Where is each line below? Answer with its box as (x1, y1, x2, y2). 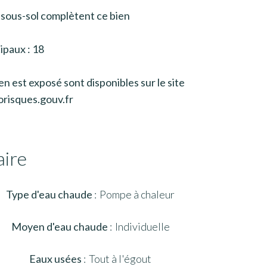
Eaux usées (29, 252, 83, 265)
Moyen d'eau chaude (11, 220, 110, 233)
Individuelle (114, 220, 170, 233)
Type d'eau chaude (6, 188, 94, 201)
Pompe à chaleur (100, 188, 175, 201)
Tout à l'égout (89, 252, 151, 265)
